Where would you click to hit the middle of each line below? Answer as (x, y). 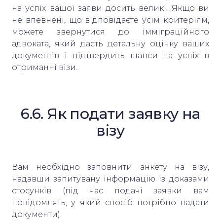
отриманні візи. (45, 67)
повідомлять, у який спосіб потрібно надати (110, 202)
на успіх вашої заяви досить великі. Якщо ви (110, 8)
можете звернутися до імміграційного (110, 32)
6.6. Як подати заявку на (110, 113)
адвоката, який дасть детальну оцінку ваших (110, 43)
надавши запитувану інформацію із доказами (110, 179)
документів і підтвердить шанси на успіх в (110, 55)
